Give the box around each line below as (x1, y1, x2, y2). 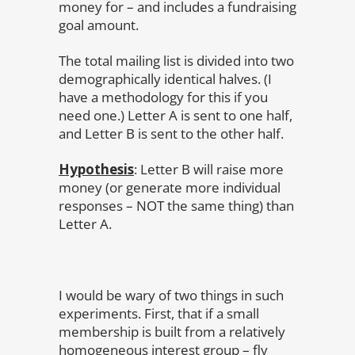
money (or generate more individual (59, 177, 281, 197)
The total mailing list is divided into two (59, 51, 294, 70)
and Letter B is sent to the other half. (59, 124, 284, 143)
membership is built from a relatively (59, 322, 285, 341)
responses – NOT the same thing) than (59, 196, 294, 215)
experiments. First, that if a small (59, 303, 259, 323)
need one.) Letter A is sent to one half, (59, 105, 292, 124)
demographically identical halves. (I (59, 69, 272, 88)
